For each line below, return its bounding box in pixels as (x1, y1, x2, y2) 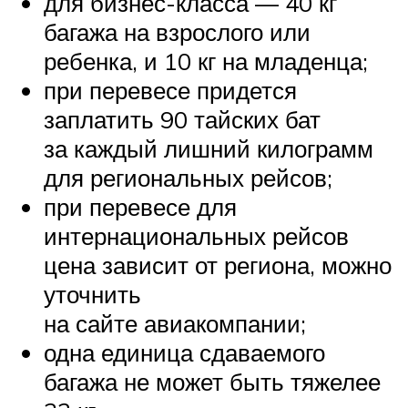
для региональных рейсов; (44, 162, 332, 192)
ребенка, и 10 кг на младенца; (44, 46, 368, 76)
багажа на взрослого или (44, 16, 311, 46)
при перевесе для (44, 191, 237, 221)
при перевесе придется (44, 75, 297, 105)
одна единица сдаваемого (44, 337, 325, 367)
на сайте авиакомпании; (44, 308, 306, 338)
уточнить (44, 279, 141, 309)
